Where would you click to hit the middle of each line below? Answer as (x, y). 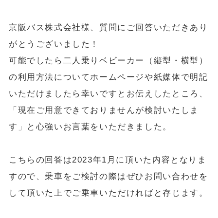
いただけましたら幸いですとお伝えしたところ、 (108, 93)
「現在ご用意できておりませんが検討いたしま (104, 110)
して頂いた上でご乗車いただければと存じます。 (108, 193)
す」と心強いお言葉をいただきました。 (90, 127)
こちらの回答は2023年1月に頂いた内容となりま (108, 160)
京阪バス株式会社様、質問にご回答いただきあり (108, 27)
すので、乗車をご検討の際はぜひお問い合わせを (108, 176)
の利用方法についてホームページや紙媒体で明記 (108, 77)
